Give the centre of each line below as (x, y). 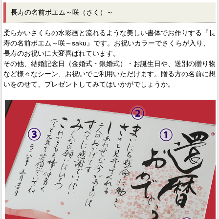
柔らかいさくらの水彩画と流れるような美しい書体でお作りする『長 (109, 33)
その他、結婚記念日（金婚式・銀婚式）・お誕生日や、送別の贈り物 (109, 64)
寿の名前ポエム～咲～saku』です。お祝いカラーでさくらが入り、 (107, 43)
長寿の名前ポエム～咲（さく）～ (62, 12)
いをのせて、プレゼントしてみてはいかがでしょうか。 (89, 84)
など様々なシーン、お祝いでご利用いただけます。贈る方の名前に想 (109, 74)
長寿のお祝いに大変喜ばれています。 (62, 54)
